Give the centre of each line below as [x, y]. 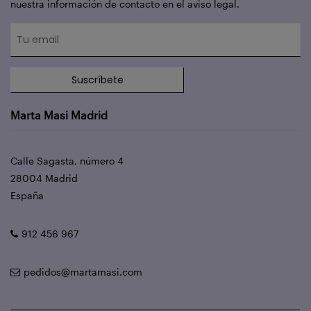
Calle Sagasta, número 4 [67, 161]
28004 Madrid [44, 178]
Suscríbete [97, 80]
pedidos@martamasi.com [83, 272]
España [27, 196]
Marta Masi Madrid [59, 115]
